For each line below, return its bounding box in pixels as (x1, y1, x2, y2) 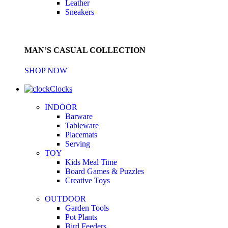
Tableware (65, 121, 99, 130)
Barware (65, 111, 93, 121)
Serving (65, 139, 90, 148)
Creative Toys (65, 176, 110, 185)
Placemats (65, 130, 97, 139)
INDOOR (45, 102, 77, 111)
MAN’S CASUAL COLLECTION (24, 46, 146, 55)
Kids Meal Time (65, 157, 117, 166)
